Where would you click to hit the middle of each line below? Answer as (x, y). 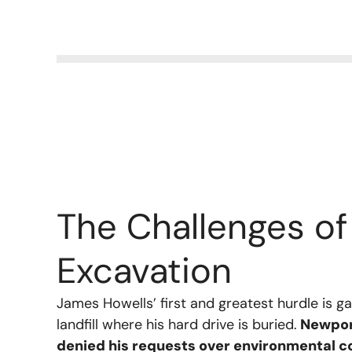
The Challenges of (202, 226)
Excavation (144, 270)
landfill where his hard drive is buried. (177, 324)
